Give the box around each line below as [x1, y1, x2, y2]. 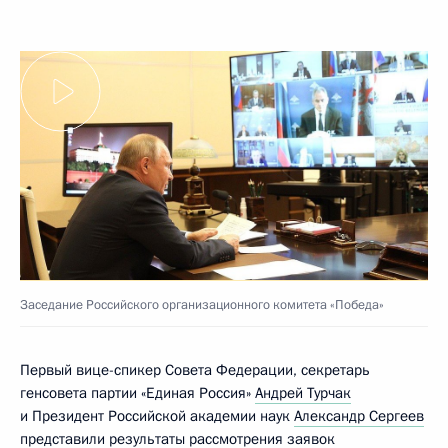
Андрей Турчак [255, 382, 351, 403]
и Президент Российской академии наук [20, 405, 294, 426]
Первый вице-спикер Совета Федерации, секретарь [20, 359, 370, 380]
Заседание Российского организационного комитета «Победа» [20, 295, 384, 314]
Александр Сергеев [294, 405, 424, 426]
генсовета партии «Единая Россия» [20, 382, 255, 403]
